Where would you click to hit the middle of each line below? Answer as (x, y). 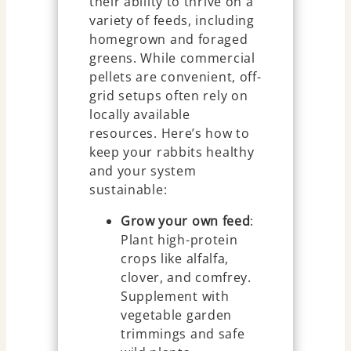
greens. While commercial (172, 58)
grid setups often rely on (168, 95)
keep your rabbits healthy (172, 152)
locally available (139, 114)
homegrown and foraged (168, 39)
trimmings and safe (183, 333)
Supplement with (175, 296)
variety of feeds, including (172, 20)
